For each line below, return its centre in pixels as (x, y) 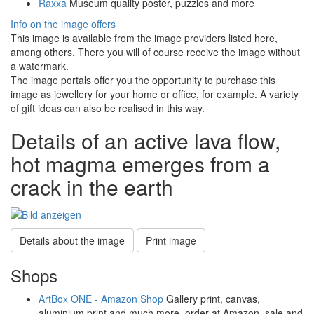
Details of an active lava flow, (145, 141)
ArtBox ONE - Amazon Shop (101, 298)
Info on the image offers (63, 24)
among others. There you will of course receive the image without (155, 52)
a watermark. (40, 66)
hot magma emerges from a (140, 164)
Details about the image (72, 240)
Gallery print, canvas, (212, 298)
